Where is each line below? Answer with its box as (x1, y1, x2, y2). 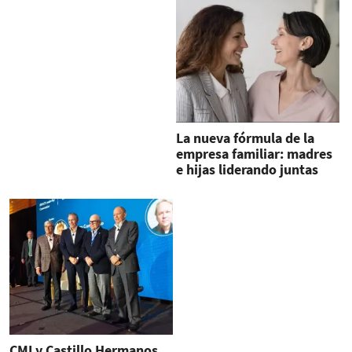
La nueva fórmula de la (175, 129, 314, 148)
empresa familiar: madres (175, 145, 332, 163)
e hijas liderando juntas (175, 160, 318, 179)
